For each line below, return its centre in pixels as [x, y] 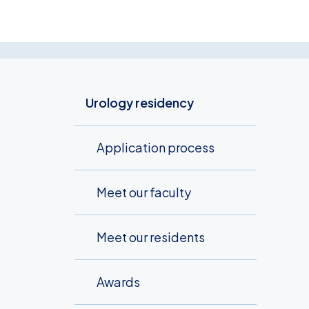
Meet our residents [151, 237]
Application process [156, 147]
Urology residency [140, 102]
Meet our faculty [144, 192]
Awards [118, 282]
